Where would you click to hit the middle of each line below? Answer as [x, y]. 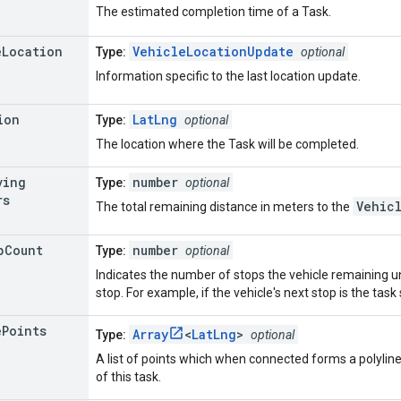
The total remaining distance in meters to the [224, 206]
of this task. [128, 376]
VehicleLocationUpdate [213, 51]
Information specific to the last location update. [228, 76]
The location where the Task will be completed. [227, 144]
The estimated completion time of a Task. [213, 11]
